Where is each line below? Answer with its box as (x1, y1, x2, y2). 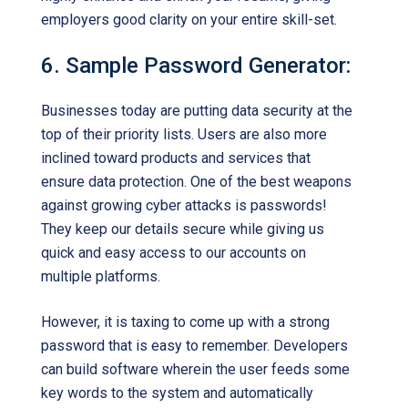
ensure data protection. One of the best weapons (41, 173, 352, 190)
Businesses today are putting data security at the (41, 102, 352, 119)
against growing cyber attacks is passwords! (41, 197, 327, 214)
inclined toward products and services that (41, 149, 311, 167)
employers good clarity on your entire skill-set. (41, 11, 337, 28)
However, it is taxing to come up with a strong (41, 313, 330, 331)
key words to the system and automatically (41, 384, 313, 402)
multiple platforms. (41, 268, 160, 285)
